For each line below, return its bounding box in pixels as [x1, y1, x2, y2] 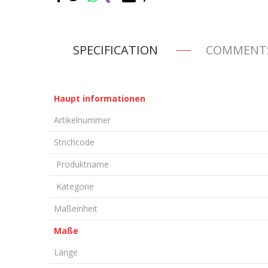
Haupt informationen [54, 93, 145, 104]
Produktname [54, 159, 109, 170]
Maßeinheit [54, 203, 98, 214]
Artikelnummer [54, 114, 111, 126]
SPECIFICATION [73, 42, 158, 58]
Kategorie [54, 181, 94, 192]
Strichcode [54, 136, 95, 148]
